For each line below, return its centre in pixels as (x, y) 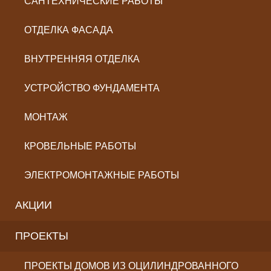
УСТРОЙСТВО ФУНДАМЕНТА (92, 88)
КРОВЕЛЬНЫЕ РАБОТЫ (80, 146)
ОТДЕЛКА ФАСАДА (69, 30)
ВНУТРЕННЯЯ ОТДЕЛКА (82, 59)
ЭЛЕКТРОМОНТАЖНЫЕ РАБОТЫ (102, 175)
